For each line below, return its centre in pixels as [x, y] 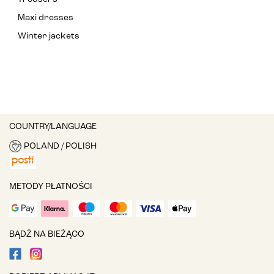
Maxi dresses [46, 18]
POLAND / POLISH [60, 146]
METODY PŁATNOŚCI [51, 187]
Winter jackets [49, 37]
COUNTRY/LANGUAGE [53, 127]
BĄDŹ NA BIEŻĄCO [47, 235]
